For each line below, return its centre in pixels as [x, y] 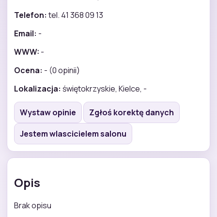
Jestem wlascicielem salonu [73, 133]
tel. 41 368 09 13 [75, 15]
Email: [25, 33]
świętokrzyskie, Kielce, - [104, 88]
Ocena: [28, 70]
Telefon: [31, 15]
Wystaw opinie [48, 112]
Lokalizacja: [38, 88]
